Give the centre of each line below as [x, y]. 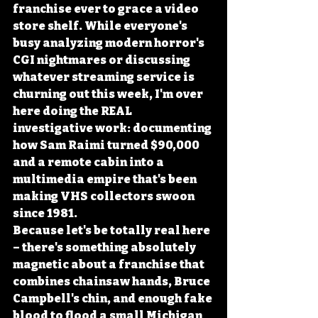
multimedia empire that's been [106, 179]
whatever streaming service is [105, 77]
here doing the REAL [73, 111]
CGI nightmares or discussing [103, 60]
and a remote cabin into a [89, 162]
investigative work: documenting [113, 128]
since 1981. [45, 213]
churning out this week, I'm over [109, 94]
